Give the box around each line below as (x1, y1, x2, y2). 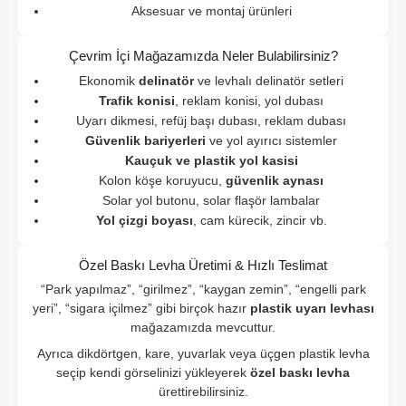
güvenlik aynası (226, 172, 324, 188)
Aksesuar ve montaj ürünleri (130, 3, 292, 18)
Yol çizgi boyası (95, 212, 193, 227)
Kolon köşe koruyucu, (99, 172, 226, 188)
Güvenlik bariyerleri (85, 132, 206, 148)
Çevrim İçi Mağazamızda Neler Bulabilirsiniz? (68, 47, 338, 63)
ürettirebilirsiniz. (158, 383, 248, 399)
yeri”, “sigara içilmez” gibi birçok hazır (32, 300, 250, 315)
